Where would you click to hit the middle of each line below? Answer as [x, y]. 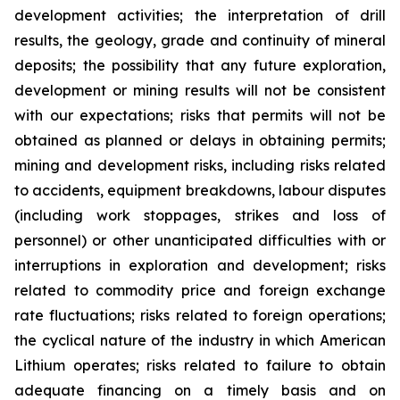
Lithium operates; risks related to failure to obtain [200, 365]
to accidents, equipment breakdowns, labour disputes [200, 190]
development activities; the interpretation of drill [200, 15]
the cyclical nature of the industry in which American [200, 340]
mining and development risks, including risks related [200, 165]
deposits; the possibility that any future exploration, [200, 65]
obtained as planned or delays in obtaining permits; [200, 140]
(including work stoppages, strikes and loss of [200, 215]
